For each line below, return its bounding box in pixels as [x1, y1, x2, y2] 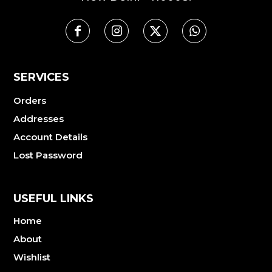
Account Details [13, 131, 87, 143]
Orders [13, 94, 46, 106]
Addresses [13, 112, 64, 124]
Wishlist [13, 251, 50, 263]
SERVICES [13, 70, 69, 84]
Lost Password [13, 149, 83, 161]
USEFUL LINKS [13, 191, 93, 205]
